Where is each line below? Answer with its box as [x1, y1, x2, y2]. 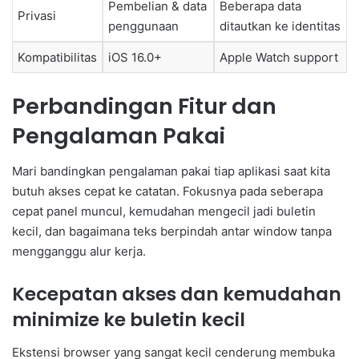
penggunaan [108, 18, 179, 34]
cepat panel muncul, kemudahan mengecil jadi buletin [12, 204, 316, 220]
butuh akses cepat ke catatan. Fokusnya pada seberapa [12, 184, 323, 200]
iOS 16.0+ [108, 50, 162, 66]
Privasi [18, 8, 56, 24]
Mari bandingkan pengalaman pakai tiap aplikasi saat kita [12, 163, 330, 179]
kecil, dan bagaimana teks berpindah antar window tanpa [12, 224, 332, 240]
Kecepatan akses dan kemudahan [12, 281, 341, 308]
